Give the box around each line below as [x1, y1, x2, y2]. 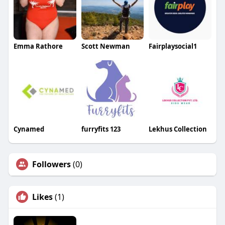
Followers [32, 159, 71, 170]
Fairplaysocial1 [149, 41, 197, 51]
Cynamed [13, 125, 44, 134]
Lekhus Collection [149, 125, 207, 134]
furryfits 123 [81, 125, 121, 134]
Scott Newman [81, 41, 130, 51]
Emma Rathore [13, 41, 63, 51]
